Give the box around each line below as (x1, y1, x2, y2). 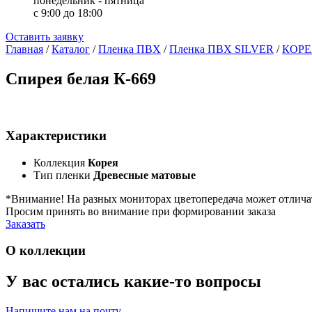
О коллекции (6, 243, 86, 258)
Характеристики (6, 127, 107, 143)
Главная (6, 43, 43, 56)
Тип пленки (33, 169, 93, 181)
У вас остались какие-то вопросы (6, 272, 261, 291)
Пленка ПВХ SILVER (169, 43, 274, 56)
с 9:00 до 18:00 (33, 7, 102, 19)
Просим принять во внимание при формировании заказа (6, 205, 276, 217)
